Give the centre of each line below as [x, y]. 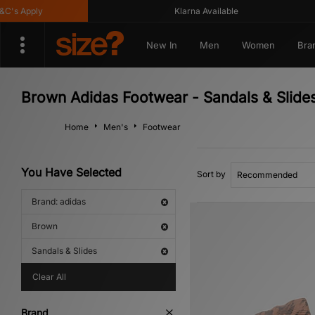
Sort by [211, 174]
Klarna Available [190, 11]
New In [161, 45]
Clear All [49, 277]
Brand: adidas [59, 201]
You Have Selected [71, 172]
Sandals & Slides [64, 251]
